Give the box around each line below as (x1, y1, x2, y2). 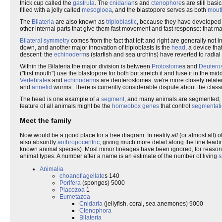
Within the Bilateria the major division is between (20, 62, 152, 70)
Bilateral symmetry (20, 37, 69, 44)
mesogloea (82, 6, 112, 13)
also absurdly (20, 138, 57, 146)
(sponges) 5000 (81, 179, 125, 186)
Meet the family (20, 116, 71, 125)
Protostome (152, 62, 182, 70)
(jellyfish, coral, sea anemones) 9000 (103, 200, 203, 207)
